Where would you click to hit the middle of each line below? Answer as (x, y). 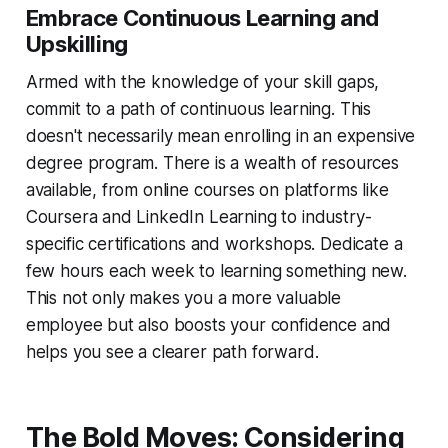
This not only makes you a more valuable (183, 297)
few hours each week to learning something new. (216, 270)
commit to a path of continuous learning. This (198, 108)
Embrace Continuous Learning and (202, 17)
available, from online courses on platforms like (207, 189)
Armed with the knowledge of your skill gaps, (202, 81)
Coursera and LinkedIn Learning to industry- (198, 216)
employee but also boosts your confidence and (208, 324)
